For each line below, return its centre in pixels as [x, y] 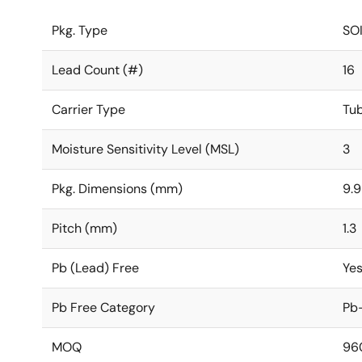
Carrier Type [88, 109]
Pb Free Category [103, 307]
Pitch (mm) [84, 228]
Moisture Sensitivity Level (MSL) [145, 149]
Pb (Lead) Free [95, 268]
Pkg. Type [80, 30]
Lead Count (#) [97, 70]
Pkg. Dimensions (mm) [117, 189]
